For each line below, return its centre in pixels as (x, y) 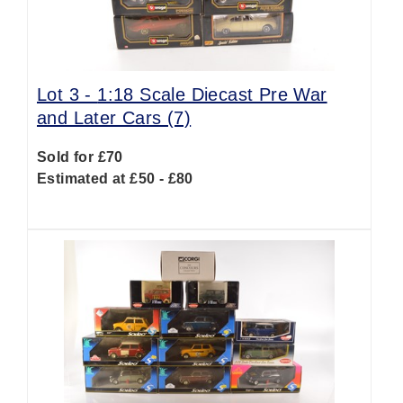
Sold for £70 (80, 157)
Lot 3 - (67, 94)
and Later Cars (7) (114, 118)
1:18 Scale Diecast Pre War (212, 94)
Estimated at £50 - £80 (115, 179)
